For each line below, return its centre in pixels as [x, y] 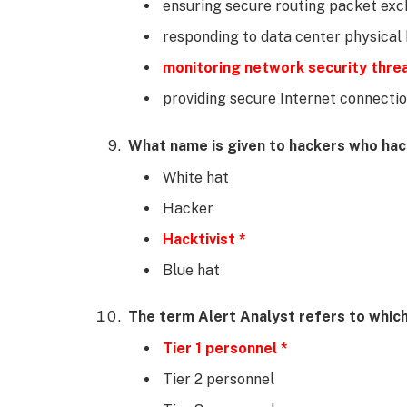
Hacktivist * [204, 239]
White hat [196, 177]
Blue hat [191, 270]
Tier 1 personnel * [225, 349]
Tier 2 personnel [218, 380]
